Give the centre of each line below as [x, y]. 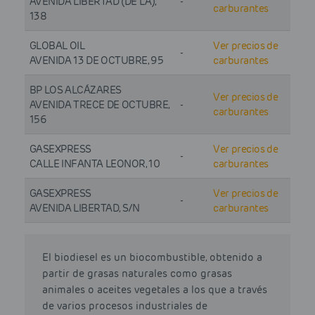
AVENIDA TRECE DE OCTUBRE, [99, 105]
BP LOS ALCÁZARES [75, 90]
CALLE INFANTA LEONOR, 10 [95, 164]
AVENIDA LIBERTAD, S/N [84, 208]
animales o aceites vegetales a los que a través [155, 290]
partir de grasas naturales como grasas [137, 274]
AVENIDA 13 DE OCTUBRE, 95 [96, 61]
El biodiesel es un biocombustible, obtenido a [152, 258]
